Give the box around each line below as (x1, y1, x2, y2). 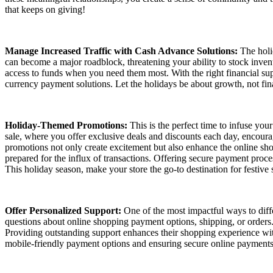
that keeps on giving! (5, 4, 85, 15)
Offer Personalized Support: (5, 205, 121, 216)
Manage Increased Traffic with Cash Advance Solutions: (5, 45, 238, 56)
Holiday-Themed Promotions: (5, 119, 127, 130)
